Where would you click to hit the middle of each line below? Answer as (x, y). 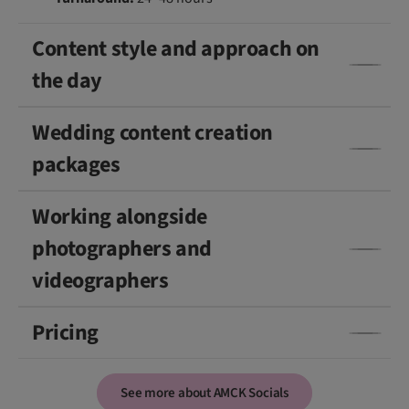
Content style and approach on (176, 49)
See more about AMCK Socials (204, 393)
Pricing (66, 333)
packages (76, 165)
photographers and (122, 249)
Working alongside (120, 217)
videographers (100, 281)
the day (68, 81)
